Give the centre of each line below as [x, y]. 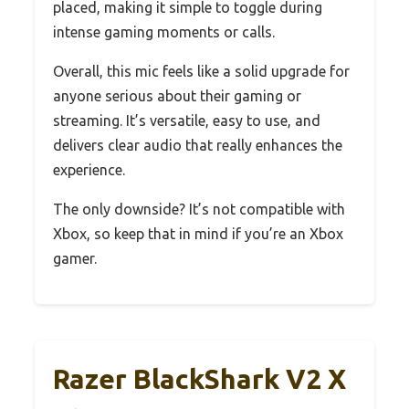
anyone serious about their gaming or [177, 95]
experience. [89, 169]
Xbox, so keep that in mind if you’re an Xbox [198, 233]
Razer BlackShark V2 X [199, 378]
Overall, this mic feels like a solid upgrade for [201, 71]
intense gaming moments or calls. [164, 31]
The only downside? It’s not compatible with [199, 209]
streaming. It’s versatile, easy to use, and [187, 120]
